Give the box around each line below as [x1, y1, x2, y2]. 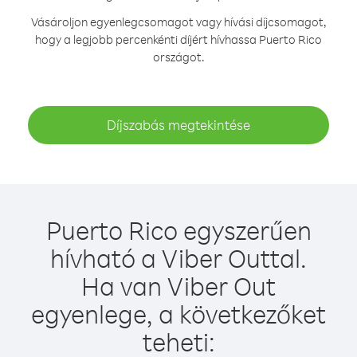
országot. [152, 49, 205, 65]
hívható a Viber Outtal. [50, 241, 307, 274]
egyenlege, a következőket [31, 297, 326, 330]
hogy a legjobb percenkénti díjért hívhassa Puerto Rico [35, 32, 322, 47]
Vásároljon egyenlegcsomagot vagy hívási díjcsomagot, [30, 14, 327, 29]
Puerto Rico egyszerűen [45, 214, 312, 246]
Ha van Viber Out [81, 269, 276, 302]
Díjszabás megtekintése [107, 116, 250, 133]
